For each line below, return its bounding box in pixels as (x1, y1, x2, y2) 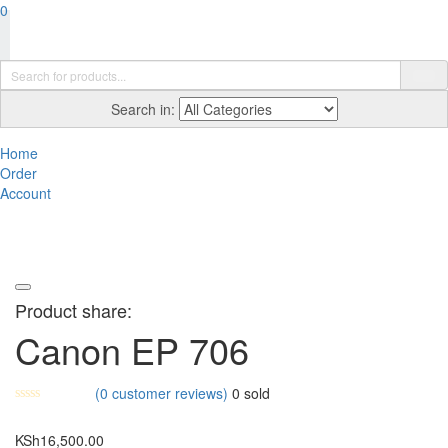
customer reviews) (107, 383, 228, 403)
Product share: (15, 297, 132, 323)
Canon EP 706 (15, 324, 249, 375)
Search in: (110, 99, 175, 119)
